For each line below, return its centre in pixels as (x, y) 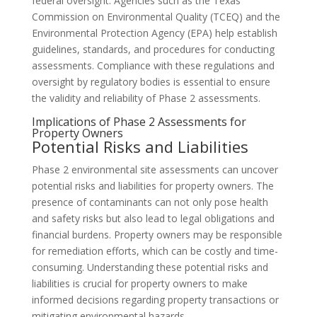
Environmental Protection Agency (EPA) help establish (154, 33)
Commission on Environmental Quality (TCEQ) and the (156, 17)
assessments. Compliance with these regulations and (153, 65)
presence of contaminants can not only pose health (150, 202)
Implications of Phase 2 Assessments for (139, 122)
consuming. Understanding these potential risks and (150, 267)
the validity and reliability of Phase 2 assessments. (146, 98)
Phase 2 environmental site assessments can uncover (155, 169)
